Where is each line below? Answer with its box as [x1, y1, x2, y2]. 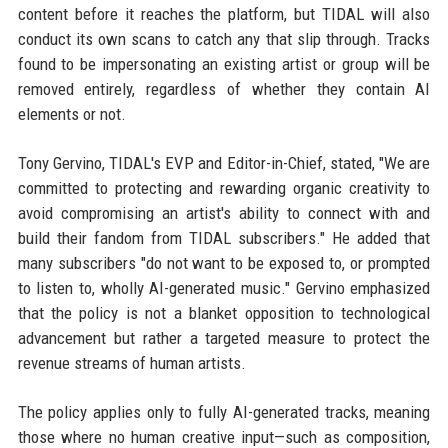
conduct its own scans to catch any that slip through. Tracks [17, 29, 431, 49]
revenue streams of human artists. [17, 353, 246, 373]
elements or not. [17, 104, 126, 124]
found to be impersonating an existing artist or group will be [17, 54, 431, 74]
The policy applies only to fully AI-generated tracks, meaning [17, 402, 431, 422]
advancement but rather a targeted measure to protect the [17, 328, 431, 348]
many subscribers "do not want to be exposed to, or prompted [17, 253, 431, 273]
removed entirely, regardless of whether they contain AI [17, 79, 431, 99]
